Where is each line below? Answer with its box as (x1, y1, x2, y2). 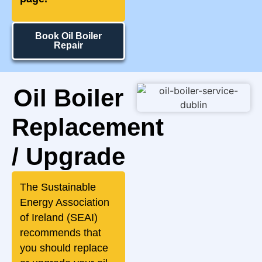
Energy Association (20, 196, 109, 209)
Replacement (12, 113, 164, 142)
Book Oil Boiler (35, 31, 102, 42)
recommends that (20, 227, 101, 239)
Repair (54, 40, 83, 51)
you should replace (20, 242, 108, 254)
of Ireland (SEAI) (20, 212, 98, 224)
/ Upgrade (12, 143, 125, 171)
